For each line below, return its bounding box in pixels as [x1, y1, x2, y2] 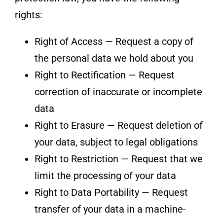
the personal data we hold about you [34, 52, 193, 64]
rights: [14, 8, 42, 21]
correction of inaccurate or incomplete [34, 85, 202, 98]
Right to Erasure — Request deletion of [34, 119, 203, 131]
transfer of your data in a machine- [34, 203, 186, 215]
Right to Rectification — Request [34, 69, 175, 81]
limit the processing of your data [34, 169, 176, 182]
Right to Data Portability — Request [34, 186, 188, 198]
